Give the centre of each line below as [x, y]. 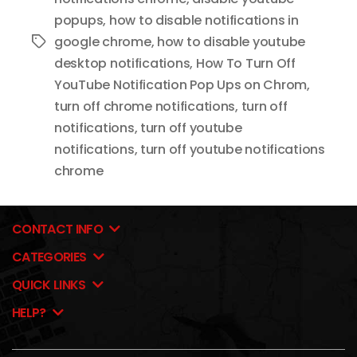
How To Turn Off [245, 63]
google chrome [103, 41]
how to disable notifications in [204, 20]
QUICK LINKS [51, 284]
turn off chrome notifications [145, 106]
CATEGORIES [51, 257]
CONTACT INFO [59, 229]
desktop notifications [122, 63]
